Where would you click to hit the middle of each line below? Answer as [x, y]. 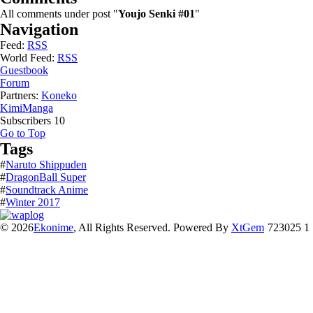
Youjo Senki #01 [156, 14]
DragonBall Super [46, 177]
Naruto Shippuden [46, 165]
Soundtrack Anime [47, 190]
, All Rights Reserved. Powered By [152, 227]
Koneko [59, 95]
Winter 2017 [33, 202]
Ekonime [53, 227]
